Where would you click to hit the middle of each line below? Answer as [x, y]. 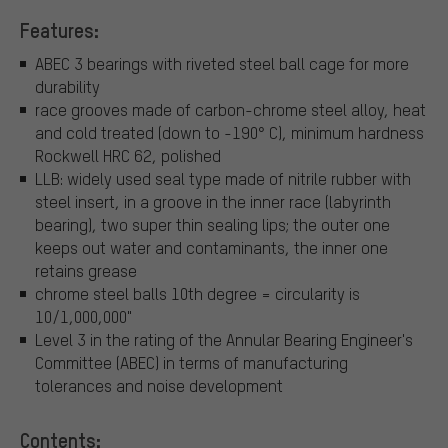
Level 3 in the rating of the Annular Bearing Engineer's [224, 340]
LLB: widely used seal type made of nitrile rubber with [223, 179]
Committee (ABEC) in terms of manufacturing [191, 363]
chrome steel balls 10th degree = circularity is [197, 294]
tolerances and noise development [159, 386]
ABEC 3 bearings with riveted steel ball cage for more [222, 64]
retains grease [86, 271]
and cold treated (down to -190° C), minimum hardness [229, 133]
